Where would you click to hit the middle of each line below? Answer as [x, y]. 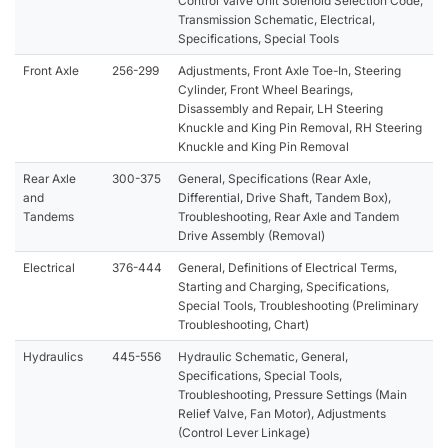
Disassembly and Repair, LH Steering [280, 108]
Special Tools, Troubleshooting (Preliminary [298, 305]
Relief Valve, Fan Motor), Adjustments [282, 413]
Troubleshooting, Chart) [243, 324]
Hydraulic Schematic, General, [263, 356]
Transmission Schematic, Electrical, [276, 19]
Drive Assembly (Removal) [251, 235]
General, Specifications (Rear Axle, [274, 178]
